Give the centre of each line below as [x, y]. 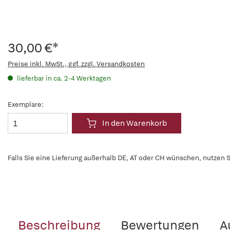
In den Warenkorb [135, 123]
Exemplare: [26, 104]
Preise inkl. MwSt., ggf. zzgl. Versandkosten [76, 64]
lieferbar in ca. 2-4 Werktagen [63, 78]
